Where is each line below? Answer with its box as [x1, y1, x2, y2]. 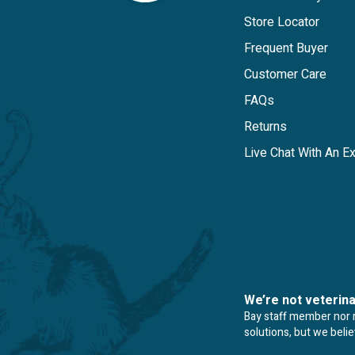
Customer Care [244, 65, 326, 85]
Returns [244, 117, 287, 137]
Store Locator [244, 13, 319, 32]
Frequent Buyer [244, 39, 328, 59]
